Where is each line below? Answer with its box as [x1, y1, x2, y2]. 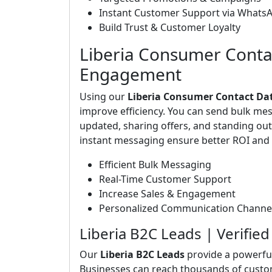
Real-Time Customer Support [99, 172, 231, 186]
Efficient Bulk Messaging [99, 158, 211, 171]
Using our [80, 90, 127, 103]
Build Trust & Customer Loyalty [99, 21, 240, 34]
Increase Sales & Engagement [99, 187, 236, 200]
